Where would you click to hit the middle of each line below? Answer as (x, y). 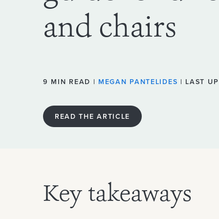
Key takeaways (117, 196)
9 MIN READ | (71, 82)
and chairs (110, 30)
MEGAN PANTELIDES (138, 82)
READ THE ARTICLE (93, 116)
